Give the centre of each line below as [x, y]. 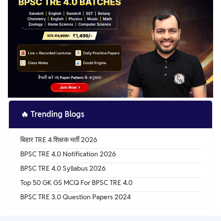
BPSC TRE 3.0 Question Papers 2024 [75, 197]
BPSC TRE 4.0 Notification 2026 [68, 154]
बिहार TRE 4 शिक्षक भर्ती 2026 [59, 139]
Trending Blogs [57, 114]
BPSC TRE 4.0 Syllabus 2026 [63, 168]
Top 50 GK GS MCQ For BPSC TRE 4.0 [76, 182]
